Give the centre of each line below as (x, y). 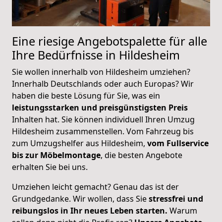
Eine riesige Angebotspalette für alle (110, 41)
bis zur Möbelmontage (56, 155)
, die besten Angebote (141, 155)
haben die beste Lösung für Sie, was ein (86, 96)
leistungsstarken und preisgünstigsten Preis (100, 108)
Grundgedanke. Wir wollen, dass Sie (80, 199)
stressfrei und (176, 199)
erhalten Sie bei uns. (50, 167)
